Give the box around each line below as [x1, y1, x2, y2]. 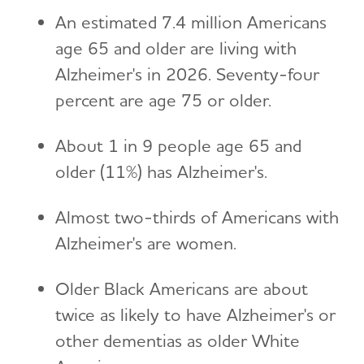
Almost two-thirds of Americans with [55, 206, 339, 227]
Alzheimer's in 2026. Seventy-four [55, 63, 319, 84]
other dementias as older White [55, 329, 300, 351]
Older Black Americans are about [55, 277, 308, 299]
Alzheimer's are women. [55, 232, 236, 253]
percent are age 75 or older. [55, 89, 271, 110]
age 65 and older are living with [55, 37, 297, 58]
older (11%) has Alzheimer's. [55, 160, 267, 182]
